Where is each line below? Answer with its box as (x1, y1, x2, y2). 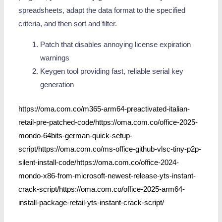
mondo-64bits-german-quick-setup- (18, 131, 133, 140)
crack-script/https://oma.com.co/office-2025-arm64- (18, 185, 185, 193)
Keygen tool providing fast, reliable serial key (40, 67, 183, 75)
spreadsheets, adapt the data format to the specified (18, 6, 186, 15)
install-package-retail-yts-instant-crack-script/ (18, 198, 165, 207)
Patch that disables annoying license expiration (40, 40, 191, 49)
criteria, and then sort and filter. (18, 20, 117, 28)
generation (40, 80, 74, 89)
